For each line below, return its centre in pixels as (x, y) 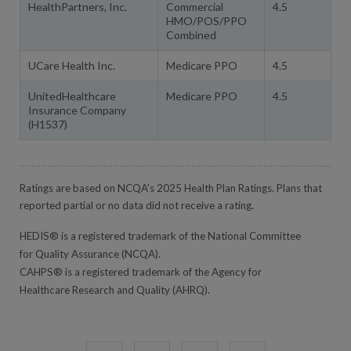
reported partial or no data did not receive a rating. (137, 205)
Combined (191, 34)
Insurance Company (77, 110)
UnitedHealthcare (72, 96)
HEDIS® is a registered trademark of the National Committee (160, 236)
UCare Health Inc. (72, 65)
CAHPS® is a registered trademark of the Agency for (141, 272)
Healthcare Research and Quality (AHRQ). (115, 290)
